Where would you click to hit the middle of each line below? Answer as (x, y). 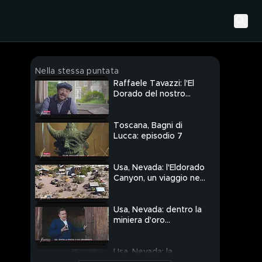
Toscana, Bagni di (148, 126)
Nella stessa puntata (77, 71)
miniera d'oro (139, 221)
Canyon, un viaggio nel (158, 179)
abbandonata (140, 231)
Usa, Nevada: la (140, 252)
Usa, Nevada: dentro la (158, 210)
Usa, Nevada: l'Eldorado (159, 168)
